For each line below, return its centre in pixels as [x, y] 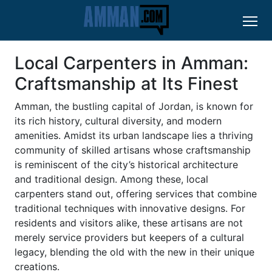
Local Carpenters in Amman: [131, 63]
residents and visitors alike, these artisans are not [129, 223]
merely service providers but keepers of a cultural [129, 238]
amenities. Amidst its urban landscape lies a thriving [134, 136]
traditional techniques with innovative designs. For [130, 209]
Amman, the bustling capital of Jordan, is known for [134, 107]
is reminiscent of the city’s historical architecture [126, 165]
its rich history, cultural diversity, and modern [118, 121]
